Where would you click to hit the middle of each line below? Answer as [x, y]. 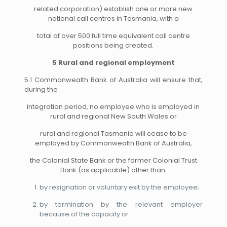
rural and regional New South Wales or [113, 116]
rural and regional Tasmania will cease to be [113, 134]
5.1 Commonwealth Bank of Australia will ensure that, [113, 80]
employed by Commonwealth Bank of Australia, [113, 143]
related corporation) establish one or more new [113, 9]
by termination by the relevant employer [121, 204]
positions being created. [113, 45]
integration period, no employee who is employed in [113, 107]
